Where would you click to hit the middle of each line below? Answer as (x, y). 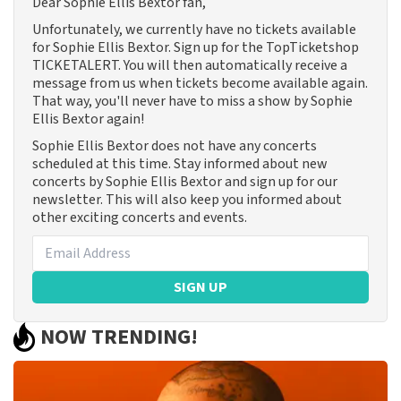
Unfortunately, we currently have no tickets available (194, 30)
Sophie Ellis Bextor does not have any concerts (175, 146)
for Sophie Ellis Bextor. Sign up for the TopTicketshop (196, 48)
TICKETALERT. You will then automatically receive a (190, 66)
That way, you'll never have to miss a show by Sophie (192, 102)
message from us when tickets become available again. (200, 84)
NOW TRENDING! (119, 337)
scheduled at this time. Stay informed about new (180, 164)
